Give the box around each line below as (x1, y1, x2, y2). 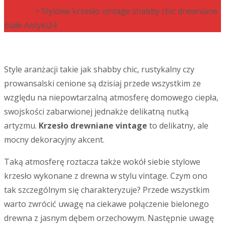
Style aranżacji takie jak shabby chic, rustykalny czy (4, 63, 194, 75)
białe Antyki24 (4, 19, 57, 31)
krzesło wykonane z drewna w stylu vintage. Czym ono (4, 170, 207, 181)
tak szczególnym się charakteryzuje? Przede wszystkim (4, 184, 209, 195)
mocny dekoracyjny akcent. (4, 134, 104, 145)
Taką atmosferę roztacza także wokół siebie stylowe (4, 156, 200, 167)
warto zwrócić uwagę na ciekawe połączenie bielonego (4, 198, 209, 209)
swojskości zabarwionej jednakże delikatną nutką (4, 105, 189, 117)
